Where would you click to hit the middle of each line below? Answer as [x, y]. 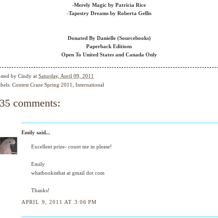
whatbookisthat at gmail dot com [68, 173]
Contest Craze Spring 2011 [42, 85]
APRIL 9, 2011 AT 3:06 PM [59, 202]
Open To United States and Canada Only [109, 54]
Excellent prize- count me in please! [72, 147]
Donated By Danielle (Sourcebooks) [109, 38]
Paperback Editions [109, 46]
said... [43, 133]
